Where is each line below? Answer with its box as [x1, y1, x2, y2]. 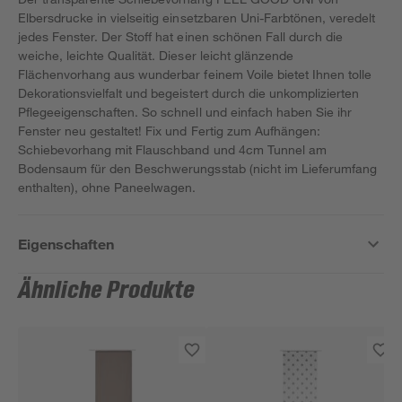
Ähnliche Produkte [18, 277, 196, 304]
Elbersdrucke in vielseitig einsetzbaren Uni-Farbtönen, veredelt [18, 10, 376, 25]
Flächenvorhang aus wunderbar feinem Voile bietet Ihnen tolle [18, 66, 372, 82]
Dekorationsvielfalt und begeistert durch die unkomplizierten [18, 85, 360, 100]
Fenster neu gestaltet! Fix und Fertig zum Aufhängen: [18, 123, 320, 138]
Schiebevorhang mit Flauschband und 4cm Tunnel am [18, 142, 327, 157]
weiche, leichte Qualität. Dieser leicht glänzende [18, 48, 293, 63]
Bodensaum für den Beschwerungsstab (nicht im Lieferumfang [18, 161, 377, 176]
